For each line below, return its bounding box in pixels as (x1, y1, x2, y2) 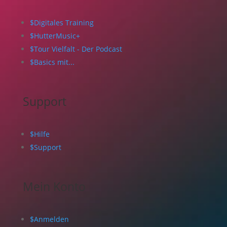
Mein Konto (22, 178, 86, 195)
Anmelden (33, 214, 69, 224)
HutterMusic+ (33, 31, 80, 41)
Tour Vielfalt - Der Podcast (33, 44, 122, 54)
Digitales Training (33, 18, 94, 28)
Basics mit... (33, 57, 74, 67)
